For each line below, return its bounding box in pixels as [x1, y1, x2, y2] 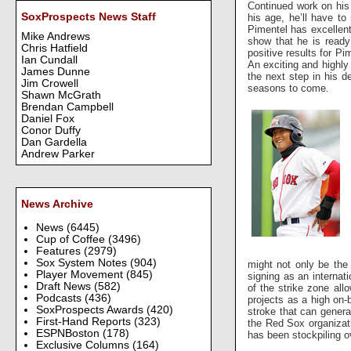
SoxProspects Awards [35, 303, 147, 316]
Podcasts [35, 291, 85, 304]
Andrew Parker [21, 148, 95, 161]
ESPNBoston [35, 327, 103, 339]
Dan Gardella [21, 136, 87, 149]
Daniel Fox [21, 113, 74, 125]
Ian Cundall [21, 54, 78, 67]
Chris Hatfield [21, 42, 88, 55]
